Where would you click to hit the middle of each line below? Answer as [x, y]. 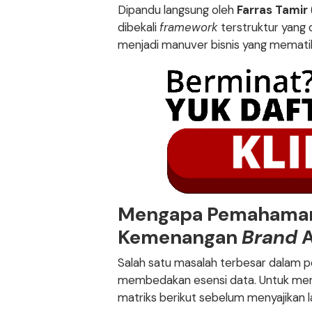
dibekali [139, 28]
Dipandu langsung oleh [178, 10]
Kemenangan [180, 237]
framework [189, 28]
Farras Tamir [273, 10]
